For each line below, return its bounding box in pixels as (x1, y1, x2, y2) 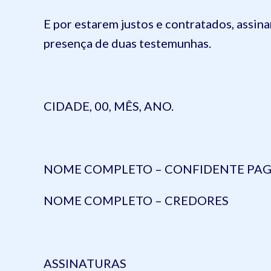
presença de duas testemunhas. (44, 36, 211, 50)
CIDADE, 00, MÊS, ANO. (44, 99, 174, 113)
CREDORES (162, 193, 229, 207)
